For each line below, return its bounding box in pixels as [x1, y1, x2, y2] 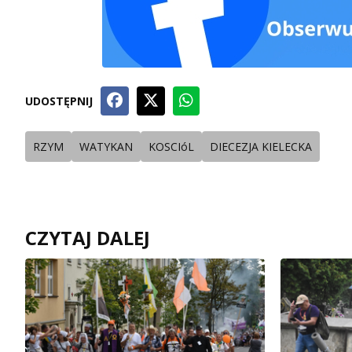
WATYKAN [79, 138, 133, 154]
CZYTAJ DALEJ [25, 224, 150, 251]
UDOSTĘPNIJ [25, 93, 93, 108]
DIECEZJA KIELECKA [210, 138, 312, 154]
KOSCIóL [148, 138, 194, 154]
